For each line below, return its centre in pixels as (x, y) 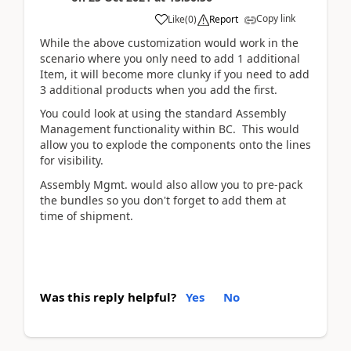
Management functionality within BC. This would (170, 129)
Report (224, 19)
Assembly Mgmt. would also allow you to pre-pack (171, 184)
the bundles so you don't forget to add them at (163, 200)
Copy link (276, 18)
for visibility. (72, 161)
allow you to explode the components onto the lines (175, 145)
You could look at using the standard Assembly (163, 114)
